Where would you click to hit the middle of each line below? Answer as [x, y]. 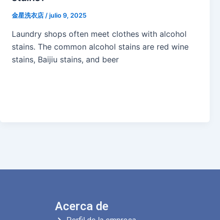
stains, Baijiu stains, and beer [65, 59]
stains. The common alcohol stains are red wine [100, 46]
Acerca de [82, 206]
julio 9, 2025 [68, 15]
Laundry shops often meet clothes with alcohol [99, 34]
